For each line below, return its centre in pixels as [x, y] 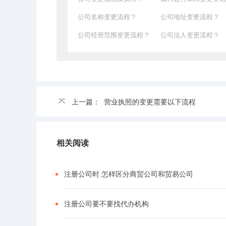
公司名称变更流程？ [107, 17]
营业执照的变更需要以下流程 [150, 102]
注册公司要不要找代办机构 [106, 204]
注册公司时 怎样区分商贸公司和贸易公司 [129, 174]
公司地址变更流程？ [190, 17]
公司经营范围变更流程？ [114, 35]
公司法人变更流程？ [190, 35]
